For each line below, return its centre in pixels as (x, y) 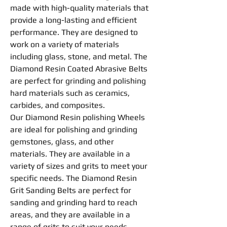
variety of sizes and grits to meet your (79, 166)
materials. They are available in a (70, 154)
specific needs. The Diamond (63, 178)
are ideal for (33, 129)
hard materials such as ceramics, (70, 93)
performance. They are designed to (74, 32)
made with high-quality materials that (79, 8)
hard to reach (112, 202)
